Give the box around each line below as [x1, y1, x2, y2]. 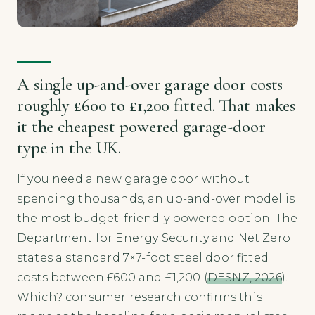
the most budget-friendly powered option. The [17, 212, 298, 226]
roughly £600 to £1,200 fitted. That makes [17, 95, 296, 117]
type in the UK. [17, 137, 122, 159]
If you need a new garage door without [17, 172, 250, 186]
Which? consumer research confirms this [17, 290, 262, 304]
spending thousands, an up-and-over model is [17, 192, 295, 206]
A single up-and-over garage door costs [17, 74, 283, 96]
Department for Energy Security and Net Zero [17, 231, 290, 245]
